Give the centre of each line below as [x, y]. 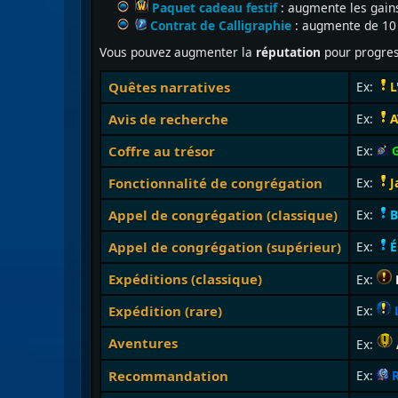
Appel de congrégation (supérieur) [224, 247]
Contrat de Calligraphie [221, 25]
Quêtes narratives [169, 87]
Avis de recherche [168, 119]
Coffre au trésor [161, 151]
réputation [288, 52]
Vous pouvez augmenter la [176, 52]
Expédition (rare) [165, 311]
